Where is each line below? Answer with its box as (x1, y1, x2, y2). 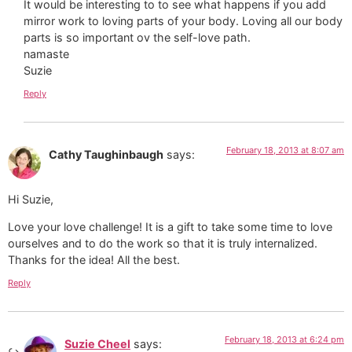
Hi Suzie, (8, 192, 53, 206)
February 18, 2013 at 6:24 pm (225, 334, 344, 346)
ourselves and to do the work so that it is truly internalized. (8, 236, 317, 251)
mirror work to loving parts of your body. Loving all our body (24, 13, 343, 27)
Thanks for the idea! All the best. (8, 253, 180, 267)
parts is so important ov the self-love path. (24, 30, 251, 44)
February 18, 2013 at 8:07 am (226, 145, 344, 156)
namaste (24, 46, 69, 60)
